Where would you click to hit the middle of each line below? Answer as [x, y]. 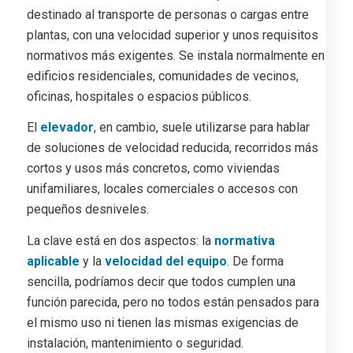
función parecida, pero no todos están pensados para [173, 302]
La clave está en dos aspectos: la [120, 241]
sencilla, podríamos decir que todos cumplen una [161, 282]
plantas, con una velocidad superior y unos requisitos [172, 35]
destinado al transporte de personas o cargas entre [167, 14]
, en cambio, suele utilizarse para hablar [201, 128]
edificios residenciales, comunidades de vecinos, [162, 76]
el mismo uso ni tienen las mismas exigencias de [162, 323]
